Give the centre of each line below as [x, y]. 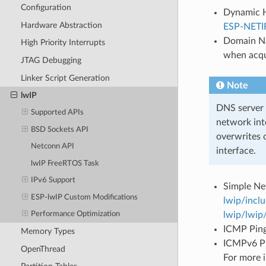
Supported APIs [58, 113]
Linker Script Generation [65, 78]
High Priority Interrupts [63, 43]
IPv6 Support [53, 180]
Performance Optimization [76, 214]
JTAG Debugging [51, 60]
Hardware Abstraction [61, 25]
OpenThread [43, 249]
